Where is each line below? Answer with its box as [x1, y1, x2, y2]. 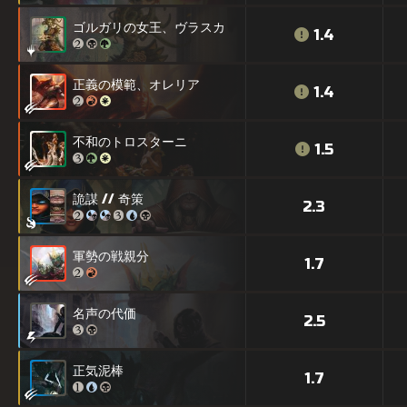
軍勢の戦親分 [73, 249, 149, 265]
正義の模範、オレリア [73, 77, 200, 94]
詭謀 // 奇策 [73, 192, 144, 208]
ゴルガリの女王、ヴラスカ [73, 20, 225, 36]
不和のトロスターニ [73, 134, 187, 151]
